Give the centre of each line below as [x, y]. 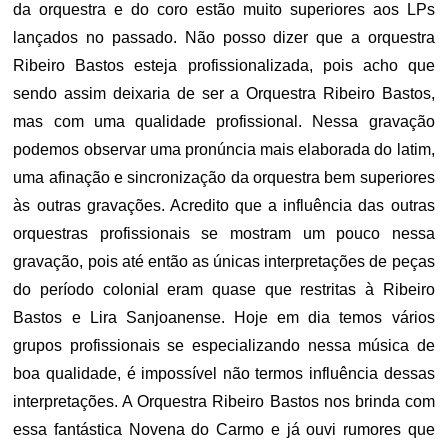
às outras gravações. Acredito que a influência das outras [224, 205]
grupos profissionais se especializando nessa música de [224, 345]
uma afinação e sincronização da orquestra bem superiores [224, 177]
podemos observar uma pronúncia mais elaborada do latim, [224, 149]
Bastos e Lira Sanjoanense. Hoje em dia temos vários [224, 317]
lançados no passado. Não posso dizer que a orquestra [224, 37]
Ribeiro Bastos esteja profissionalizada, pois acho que [224, 65]
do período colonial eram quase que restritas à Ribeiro [224, 289]
